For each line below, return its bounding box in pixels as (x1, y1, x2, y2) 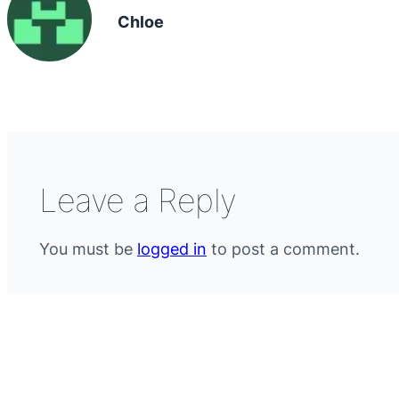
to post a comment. (207, 240, 360, 259)
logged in (137, 240, 207, 259)
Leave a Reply (39, 181, 237, 221)
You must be (39, 240, 137, 259)
